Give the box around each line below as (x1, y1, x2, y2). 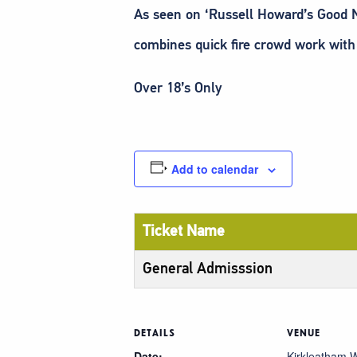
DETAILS (134, 327, 175, 339)
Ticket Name (143, 221, 225, 240)
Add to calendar (171, 160, 258, 177)
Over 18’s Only (134, 78, 222, 96)
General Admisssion (143, 258, 273, 277)
